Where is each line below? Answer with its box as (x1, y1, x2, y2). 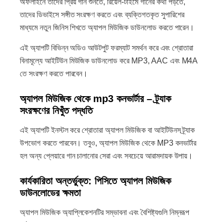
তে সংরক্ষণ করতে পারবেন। (20, 69, 88, 78)
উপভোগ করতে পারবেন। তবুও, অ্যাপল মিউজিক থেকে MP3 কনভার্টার (20, 139, 197, 147)
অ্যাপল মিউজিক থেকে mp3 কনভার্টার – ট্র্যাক (20, 93, 171, 104)
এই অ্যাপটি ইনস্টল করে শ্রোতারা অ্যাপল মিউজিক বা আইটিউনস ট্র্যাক (20, 126, 195, 134)
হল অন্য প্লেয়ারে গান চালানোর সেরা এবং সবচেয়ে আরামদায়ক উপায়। (20, 152, 193, 160)
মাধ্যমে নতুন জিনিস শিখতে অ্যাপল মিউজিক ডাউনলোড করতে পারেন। (20, 23, 195, 32)
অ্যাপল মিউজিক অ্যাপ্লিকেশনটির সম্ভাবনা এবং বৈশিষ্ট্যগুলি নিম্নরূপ (20, 208, 190, 217)
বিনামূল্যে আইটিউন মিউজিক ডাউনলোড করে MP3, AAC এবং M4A (20, 56, 198, 65)
